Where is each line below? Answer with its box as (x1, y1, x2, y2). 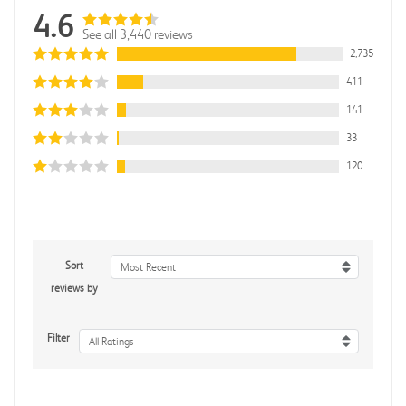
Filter (47, 331, 70, 344)
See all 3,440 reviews (82, 25, 193, 43)
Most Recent (120, 260, 176, 274)
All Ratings (89, 335, 134, 349)
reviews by (50, 281, 98, 295)
